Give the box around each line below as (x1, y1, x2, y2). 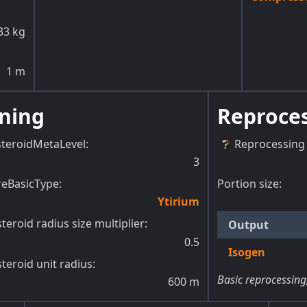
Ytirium (158, 194, 199, 210)
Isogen (228, 245, 265, 260)
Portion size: (217, 176, 282, 192)
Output (228, 217, 269, 233)
